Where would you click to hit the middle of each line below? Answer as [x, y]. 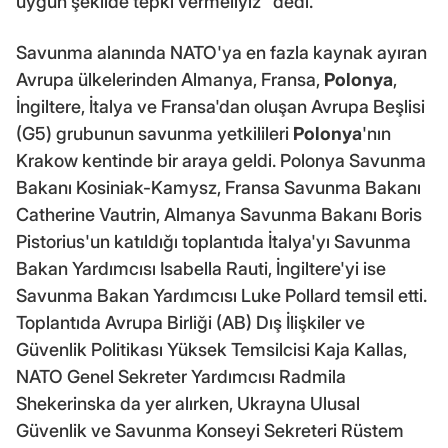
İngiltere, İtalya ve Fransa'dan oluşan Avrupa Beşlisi [220, 106]
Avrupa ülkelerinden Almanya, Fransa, [170, 79]
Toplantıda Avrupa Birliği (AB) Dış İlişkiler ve [190, 322]
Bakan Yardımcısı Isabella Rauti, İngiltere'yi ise [201, 268]
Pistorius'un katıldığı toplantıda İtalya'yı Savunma [213, 241]
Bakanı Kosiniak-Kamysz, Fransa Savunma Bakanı [218, 187]
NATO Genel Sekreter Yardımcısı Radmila [181, 376]
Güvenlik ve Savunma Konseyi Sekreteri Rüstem [210, 430]
